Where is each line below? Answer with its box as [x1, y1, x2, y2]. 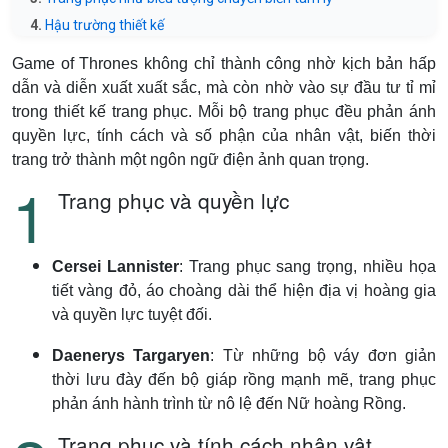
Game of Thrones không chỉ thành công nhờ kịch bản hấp [12, 55, 436, 72]
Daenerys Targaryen [52, 347, 211, 364]
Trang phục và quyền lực [58, 185, 289, 215]
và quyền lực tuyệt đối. [52, 306, 212, 323]
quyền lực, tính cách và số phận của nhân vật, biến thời [12, 127, 436, 144]
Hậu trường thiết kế [45, 17, 164, 33]
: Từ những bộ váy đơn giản [210, 347, 437, 364]
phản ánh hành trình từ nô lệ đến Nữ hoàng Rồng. [52, 395, 406, 412]
